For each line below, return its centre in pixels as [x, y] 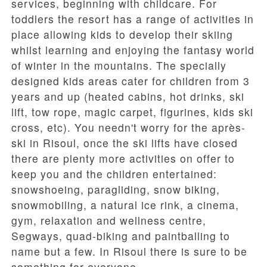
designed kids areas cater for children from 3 [131, 81]
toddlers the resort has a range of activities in [133, 19]
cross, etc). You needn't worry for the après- [128, 128]
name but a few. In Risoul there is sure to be [129, 252]
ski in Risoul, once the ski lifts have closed [125, 143]
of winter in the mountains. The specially [119, 66]
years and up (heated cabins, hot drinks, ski [128, 97]
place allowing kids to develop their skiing [122, 35]
